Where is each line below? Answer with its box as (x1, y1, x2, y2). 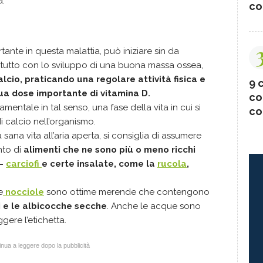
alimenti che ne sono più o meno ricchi (23, 144, 195, 155)
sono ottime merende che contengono (44, 187, 210, 197)
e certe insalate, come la (42, 159, 157, 169)
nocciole (3, 187, 44, 197)
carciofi (6, 159, 42, 169)
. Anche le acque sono (107, 201, 201, 211)
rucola (157, 159, 187, 169)
